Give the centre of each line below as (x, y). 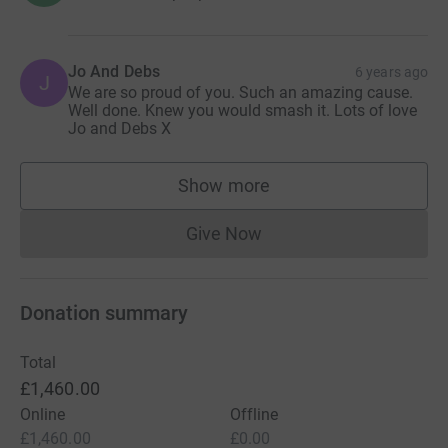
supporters (267, 195)
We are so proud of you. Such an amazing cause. (240, 92)
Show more (224, 185)
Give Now (224, 233)
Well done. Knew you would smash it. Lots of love (242, 110)
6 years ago (391, 71)
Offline (254, 414)
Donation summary (104, 312)
